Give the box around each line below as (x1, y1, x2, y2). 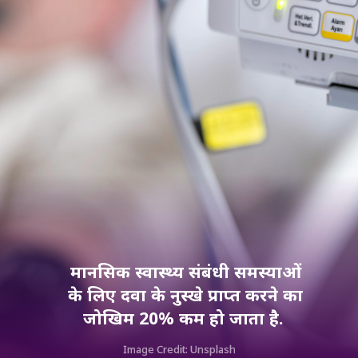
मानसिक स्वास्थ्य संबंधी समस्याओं (70, 259, 301, 283)
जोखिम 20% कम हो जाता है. (83, 305, 288, 329)
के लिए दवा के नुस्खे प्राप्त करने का (68, 282, 304, 306)
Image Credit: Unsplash (123, 342, 239, 356)
